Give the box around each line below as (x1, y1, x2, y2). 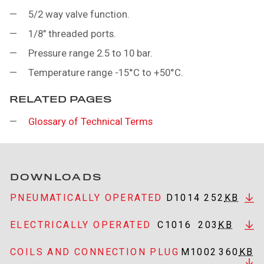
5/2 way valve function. (28, 8, 130, 20)
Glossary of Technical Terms (28, 115, 153, 127)
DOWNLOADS (10, 171, 103, 183)
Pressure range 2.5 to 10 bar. (28, 47, 153, 59)
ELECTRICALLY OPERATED (10, 219, 151, 230)
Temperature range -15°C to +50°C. (28, 66, 183, 78)
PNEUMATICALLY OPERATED (10, 192, 163, 203)
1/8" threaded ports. (28, 27, 116, 39)
